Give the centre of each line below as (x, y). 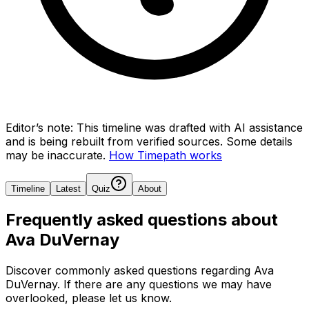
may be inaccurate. (56, 155)
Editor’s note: (39, 127)
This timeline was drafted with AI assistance (190, 127)
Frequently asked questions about (142, 219)
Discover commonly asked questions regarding (130, 270)
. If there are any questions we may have (165, 284)
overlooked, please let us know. (89, 298)
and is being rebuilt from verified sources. (114, 141)
